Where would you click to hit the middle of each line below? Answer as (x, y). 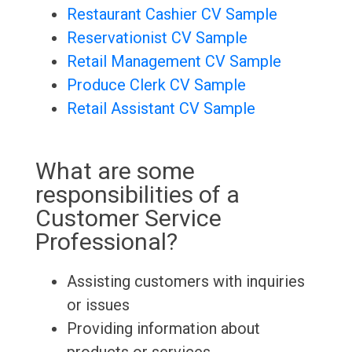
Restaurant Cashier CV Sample (172, 15)
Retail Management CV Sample (174, 62)
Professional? (106, 242)
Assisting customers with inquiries (185, 282)
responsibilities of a (137, 195)
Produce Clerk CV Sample (156, 85)
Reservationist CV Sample (157, 38)
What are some (115, 171)
